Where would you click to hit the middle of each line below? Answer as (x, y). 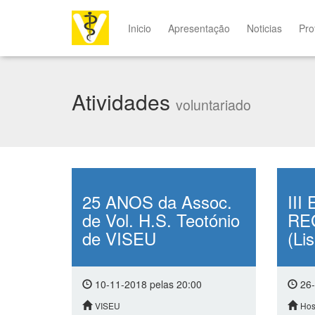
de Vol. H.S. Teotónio (161, 220)
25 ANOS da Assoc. (157, 201)
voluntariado (213, 105)
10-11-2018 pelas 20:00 (147, 284)
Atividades (124, 102)
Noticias (265, 28)
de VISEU (119, 238)
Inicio (140, 28)
